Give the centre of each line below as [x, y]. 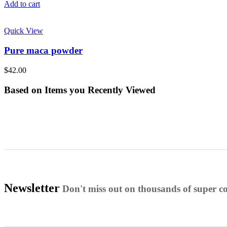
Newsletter [32, 188]
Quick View [24, 31]
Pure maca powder [43, 51]
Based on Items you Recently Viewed [80, 90]
